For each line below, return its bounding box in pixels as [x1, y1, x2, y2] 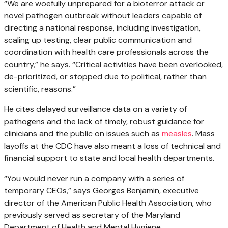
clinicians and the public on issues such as [4, 128, 162, 139]
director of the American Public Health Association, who [4, 197, 212, 209]
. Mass [192, 128, 215, 139]
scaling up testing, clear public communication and [4, 35, 192, 46]
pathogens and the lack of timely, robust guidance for [4, 116, 204, 127]
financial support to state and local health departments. [4, 153, 214, 164]
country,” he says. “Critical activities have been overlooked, [4, 59, 223, 70]
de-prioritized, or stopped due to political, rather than [4, 71, 207, 82]
